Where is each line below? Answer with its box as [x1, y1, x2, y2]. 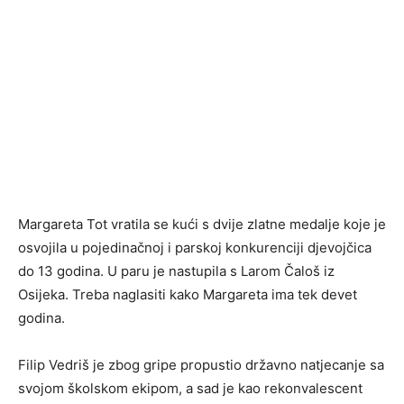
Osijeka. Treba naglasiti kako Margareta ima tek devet [18, 286, 357, 304]
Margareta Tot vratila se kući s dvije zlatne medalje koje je [18, 216, 386, 234]
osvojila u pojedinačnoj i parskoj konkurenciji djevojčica [18, 239, 372, 257]
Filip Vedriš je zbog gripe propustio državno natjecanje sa [18, 356, 384, 374]
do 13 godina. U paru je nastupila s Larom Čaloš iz [18, 262, 335, 280]
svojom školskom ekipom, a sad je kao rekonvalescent [18, 380, 363, 398]
